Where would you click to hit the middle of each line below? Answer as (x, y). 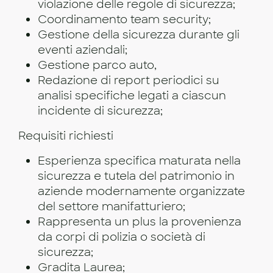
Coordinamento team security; (124, 19)
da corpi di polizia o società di (122, 237)
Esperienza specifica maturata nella (139, 161)
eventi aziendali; (83, 50)
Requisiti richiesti (66, 136)
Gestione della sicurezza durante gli (139, 34)
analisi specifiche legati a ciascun (132, 95)
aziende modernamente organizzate (141, 191)
